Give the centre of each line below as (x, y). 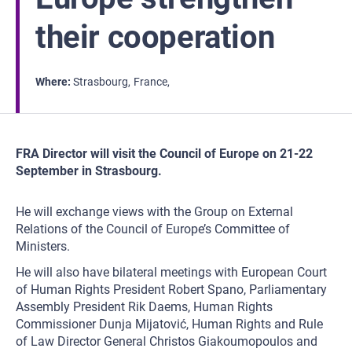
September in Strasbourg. (89, 171)
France (150, 82)
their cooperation (155, 37)
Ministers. (43, 246)
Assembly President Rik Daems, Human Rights (144, 307)
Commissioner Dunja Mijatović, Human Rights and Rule (169, 324)
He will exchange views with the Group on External (154, 212)
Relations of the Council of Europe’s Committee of (153, 229)
